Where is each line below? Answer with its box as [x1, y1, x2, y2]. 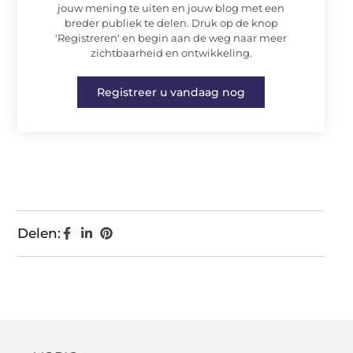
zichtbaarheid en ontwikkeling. [90, 46, 252, 59]
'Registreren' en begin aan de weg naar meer [55, 32, 287, 44]
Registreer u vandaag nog [97, 85, 245, 99]
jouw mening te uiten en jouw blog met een [58, 2, 284, 14]
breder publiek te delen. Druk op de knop [64, 17, 278, 29]
